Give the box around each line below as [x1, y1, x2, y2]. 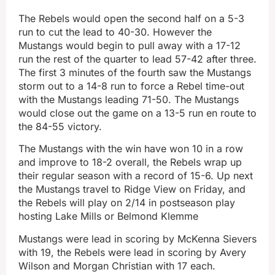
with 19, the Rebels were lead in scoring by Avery [18, 246, 246, 258]
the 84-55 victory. [18, 120, 102, 133]
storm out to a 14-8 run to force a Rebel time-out [18, 79, 244, 92]
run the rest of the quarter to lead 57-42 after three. [18, 52, 257, 65]
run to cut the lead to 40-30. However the [18, 25, 212, 38]
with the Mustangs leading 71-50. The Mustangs [18, 93, 239, 106]
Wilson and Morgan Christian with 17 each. [18, 259, 215, 272]
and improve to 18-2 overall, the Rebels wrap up [18, 156, 242, 169]
